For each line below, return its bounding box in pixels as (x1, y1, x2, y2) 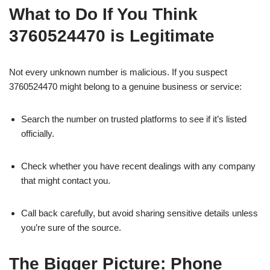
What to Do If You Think (9, 4, 198, 24)
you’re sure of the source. (21, 222, 121, 233)
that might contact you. (21, 175, 110, 186)
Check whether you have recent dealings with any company (21, 160, 256, 171)
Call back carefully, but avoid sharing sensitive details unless (21, 207, 258, 218)
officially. (21, 128, 54, 139)
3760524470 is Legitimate (9, 26, 215, 45)
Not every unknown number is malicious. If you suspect (9, 66, 227, 77)
